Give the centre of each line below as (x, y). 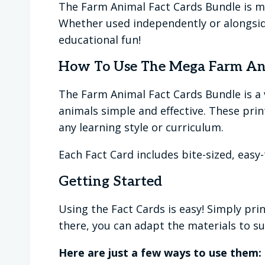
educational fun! (100, 40)
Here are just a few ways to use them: (160, 253)
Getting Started (110, 182)
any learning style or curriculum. (141, 127)
